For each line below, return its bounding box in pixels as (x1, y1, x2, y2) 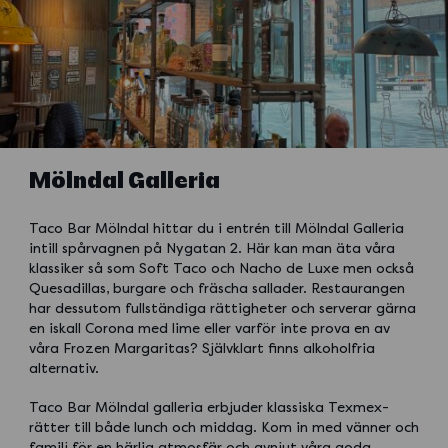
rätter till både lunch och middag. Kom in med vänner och (28, 420, 419, 436)
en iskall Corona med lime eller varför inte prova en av (28, 320, 390, 336)
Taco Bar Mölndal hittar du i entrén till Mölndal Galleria (28, 220, 404, 236)
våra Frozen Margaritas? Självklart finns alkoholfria (28, 340, 375, 356)
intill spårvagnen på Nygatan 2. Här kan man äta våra (28, 240, 395, 256)
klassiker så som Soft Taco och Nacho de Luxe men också (28, 260, 414, 276)
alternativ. (28, 360, 99, 376)
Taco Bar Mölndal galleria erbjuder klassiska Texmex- (28, 400, 389, 416)
